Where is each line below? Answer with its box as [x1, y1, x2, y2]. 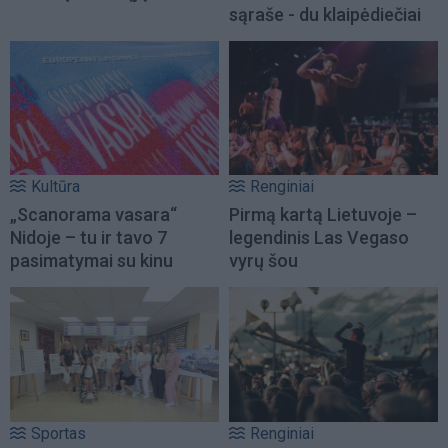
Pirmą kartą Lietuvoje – [229, 204, 417, 226]
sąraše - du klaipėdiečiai [229, 3, 421, 25]
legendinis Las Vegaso [229, 227, 409, 249]
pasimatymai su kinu [10, 250, 173, 272]
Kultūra [31, 177, 80, 197]
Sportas [31, 423, 86, 443]
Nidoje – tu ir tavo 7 [10, 227, 167, 249]
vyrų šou [229, 250, 298, 272]
